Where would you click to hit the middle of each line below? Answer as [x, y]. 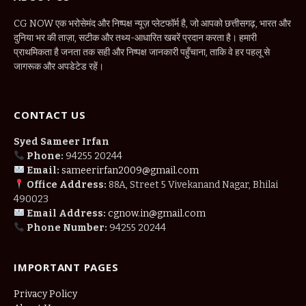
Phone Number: [67, 227]
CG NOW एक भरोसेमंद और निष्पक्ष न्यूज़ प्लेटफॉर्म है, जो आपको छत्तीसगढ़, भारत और [152, 23]
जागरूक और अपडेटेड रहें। [59, 66]
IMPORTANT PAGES [66, 267]
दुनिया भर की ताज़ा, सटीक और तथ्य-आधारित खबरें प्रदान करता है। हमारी [135, 38]
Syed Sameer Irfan [61, 141]
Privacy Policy [45, 294]
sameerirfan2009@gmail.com [130, 170]
